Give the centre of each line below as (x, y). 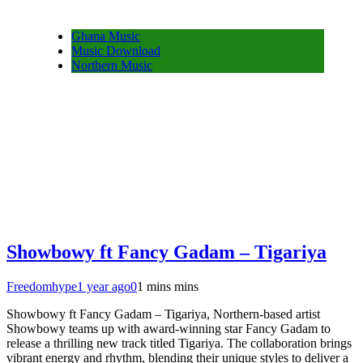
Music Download (116, 50)
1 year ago (104, 287)
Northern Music (112, 65)
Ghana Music (106, 36)
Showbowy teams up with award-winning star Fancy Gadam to (169, 329)
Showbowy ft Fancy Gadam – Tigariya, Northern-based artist (163, 314)
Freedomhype (42, 287)
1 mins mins (168, 287)
